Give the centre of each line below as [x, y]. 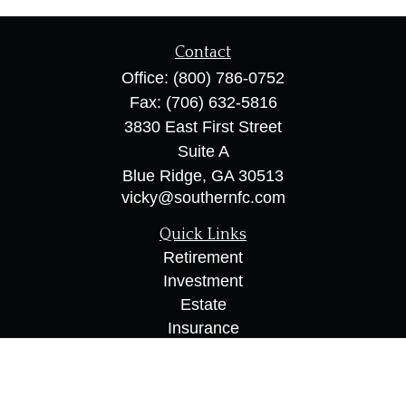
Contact [203, 53]
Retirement [203, 257]
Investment [203, 281]
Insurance [203, 328]
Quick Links [203, 235]
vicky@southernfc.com [203, 198]
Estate [203, 304]
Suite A [203, 151]
